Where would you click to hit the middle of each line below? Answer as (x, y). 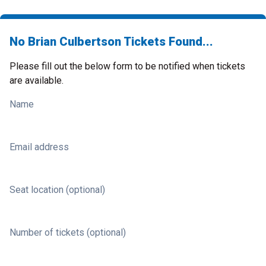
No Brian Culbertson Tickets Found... (111, 42)
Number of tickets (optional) (68, 232)
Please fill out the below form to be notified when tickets (127, 66)
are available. (37, 80)
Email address (39, 147)
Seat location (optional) (57, 190)
